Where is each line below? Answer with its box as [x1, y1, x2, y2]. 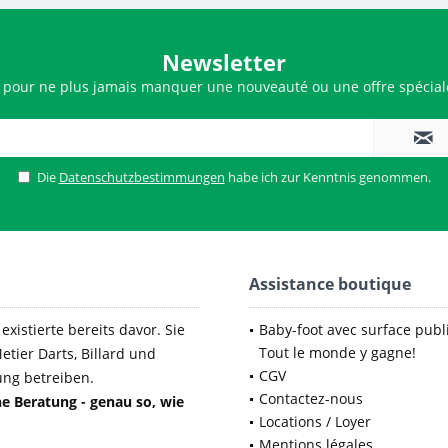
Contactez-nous [259, 389, 363, 408]
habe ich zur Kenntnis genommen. [224, 168, 431, 186]
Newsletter [162, 47, 286, 77]
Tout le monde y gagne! [259, 343, 416, 362]
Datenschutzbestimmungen [58, 168, 225, 186]
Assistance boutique [249, 273, 411, 295]
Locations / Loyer [259, 412, 371, 431]
